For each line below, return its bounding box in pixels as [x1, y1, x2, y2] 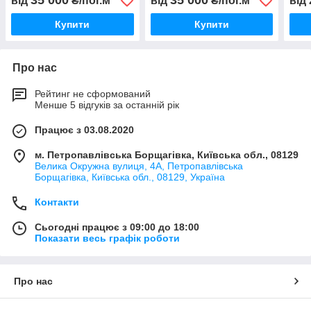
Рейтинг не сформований [35, 88, 151, 100]
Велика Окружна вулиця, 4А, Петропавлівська [35, 160, 243, 172]
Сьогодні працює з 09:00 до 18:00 [35, 221, 199, 233]
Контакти [35, 196, 79, 208]
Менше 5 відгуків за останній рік [35, 99, 179, 111]
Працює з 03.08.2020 [35, 124, 134, 136]
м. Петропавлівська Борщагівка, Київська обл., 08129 [35, 149, 299, 161]
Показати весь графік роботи [35, 233, 180, 244]
